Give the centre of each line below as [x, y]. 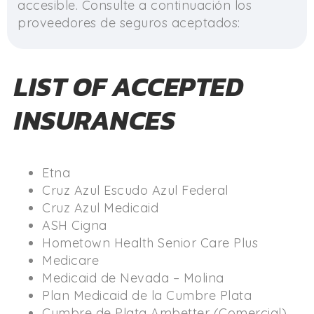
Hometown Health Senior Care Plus [150, 243]
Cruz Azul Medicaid [100, 208]
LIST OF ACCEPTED [129, 87]
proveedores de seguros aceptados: [129, 23]
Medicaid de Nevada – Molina [133, 278]
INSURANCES [95, 120]
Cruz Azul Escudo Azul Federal [135, 190]
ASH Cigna [75, 225]
